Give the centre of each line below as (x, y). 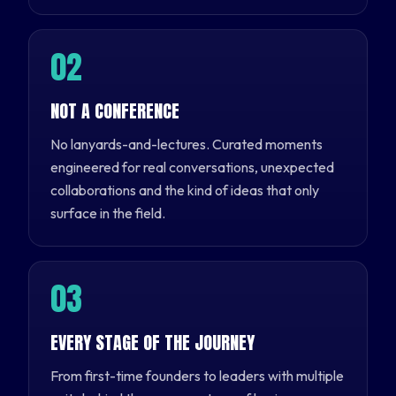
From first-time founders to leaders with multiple (197, 375)
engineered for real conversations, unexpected (192, 167)
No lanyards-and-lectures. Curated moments (187, 144)
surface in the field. (108, 213)
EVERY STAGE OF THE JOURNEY (152, 342)
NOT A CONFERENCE (115, 110)
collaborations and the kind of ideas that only (185, 190)
